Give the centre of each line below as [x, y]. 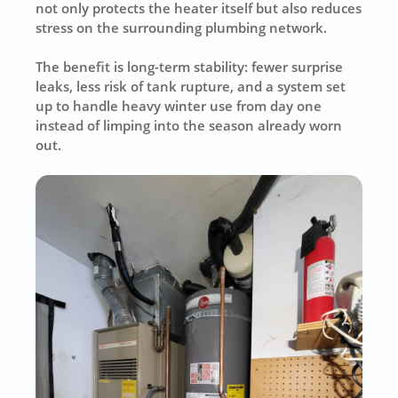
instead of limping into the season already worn [189, 126]
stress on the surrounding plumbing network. [182, 27]
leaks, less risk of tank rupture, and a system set [191, 87]
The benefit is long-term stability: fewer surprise [190, 67]
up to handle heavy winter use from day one [179, 106]
